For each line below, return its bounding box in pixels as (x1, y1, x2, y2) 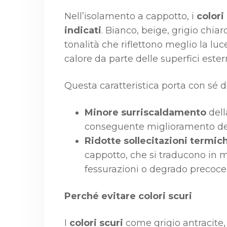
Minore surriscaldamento (85, 107, 206, 118)
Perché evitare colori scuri (64, 191, 192, 202)
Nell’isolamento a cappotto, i (64, 11, 197, 22)
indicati (64, 25, 101, 36)
